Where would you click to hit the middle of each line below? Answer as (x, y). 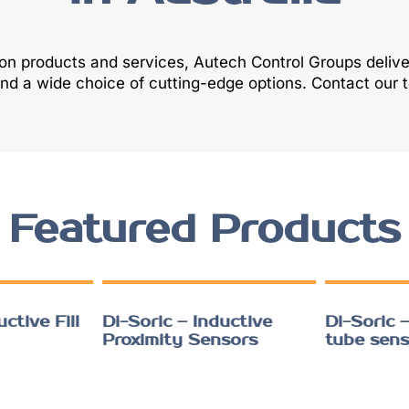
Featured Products (204, 230)
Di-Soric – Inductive (183, 322)
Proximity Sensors (175, 340)
